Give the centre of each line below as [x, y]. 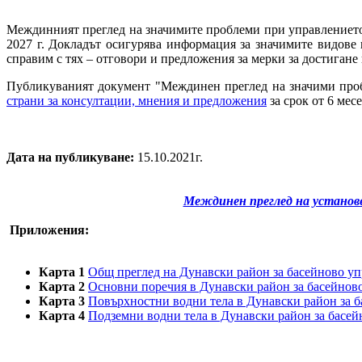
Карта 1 [62, 271]
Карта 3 [62, 301]
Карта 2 [62, 286]
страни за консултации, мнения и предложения [137, 100]
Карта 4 [62, 315]
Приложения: [49, 229]
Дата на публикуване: [70, 157]
